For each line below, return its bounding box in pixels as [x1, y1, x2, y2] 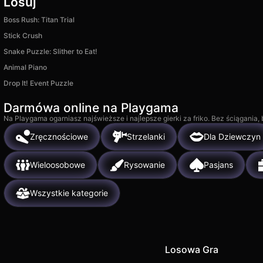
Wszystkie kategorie [30, 188, 108, 198]
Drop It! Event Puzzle [4, 78, 73, 87]
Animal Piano [4, 62, 47, 72]
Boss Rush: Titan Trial [4, 15, 75, 24]
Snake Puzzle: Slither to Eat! [4, 46, 97, 56]
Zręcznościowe [30, 131, 88, 142]
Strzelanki [127, 131, 165, 142]
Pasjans [204, 160, 233, 170]
